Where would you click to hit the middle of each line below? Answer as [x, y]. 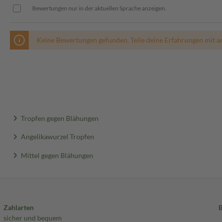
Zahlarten [18, 208]
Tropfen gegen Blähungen [60, 118]
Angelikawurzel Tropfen [58, 136]
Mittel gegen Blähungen [57, 155]
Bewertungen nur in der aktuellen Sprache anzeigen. [99, 8]
